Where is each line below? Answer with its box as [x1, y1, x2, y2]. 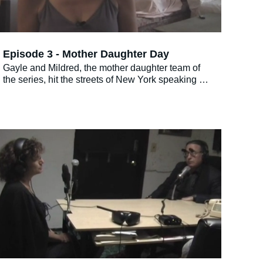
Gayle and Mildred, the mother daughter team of [3, 63, 200, 73]
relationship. [3, 98, 54, 109]
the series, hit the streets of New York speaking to [3, 75, 207, 85]
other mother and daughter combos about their [3, 86, 194, 97]
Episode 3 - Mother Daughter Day [3, 48, 169, 60]
